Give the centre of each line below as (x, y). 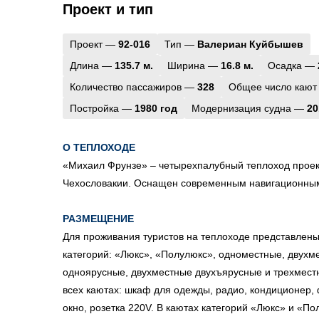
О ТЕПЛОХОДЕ (99, 147)
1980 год (156, 108)
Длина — (92, 66)
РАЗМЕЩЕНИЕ (98, 219)
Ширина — (194, 66)
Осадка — (293, 66)
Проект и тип (108, 9)
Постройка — (102, 108)
